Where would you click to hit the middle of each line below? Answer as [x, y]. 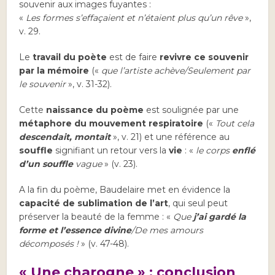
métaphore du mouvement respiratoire [111, 124]
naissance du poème [95, 110]
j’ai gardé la [220, 217]
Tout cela [235, 124]
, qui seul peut [198, 203]
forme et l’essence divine [76, 230]
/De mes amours [168, 230]
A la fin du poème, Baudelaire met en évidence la [125, 190]
